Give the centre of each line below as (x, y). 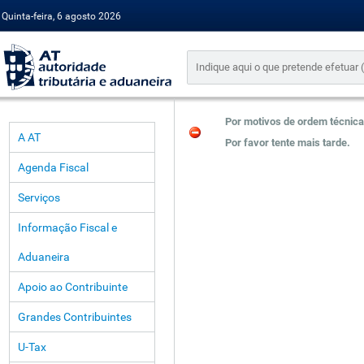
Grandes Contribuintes (75, 317)
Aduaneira (44, 257)
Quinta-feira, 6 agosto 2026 (61, 16)
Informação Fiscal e (67, 227)
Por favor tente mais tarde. (288, 143)
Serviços (39, 197)
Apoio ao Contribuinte (73, 287)
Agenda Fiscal (53, 167)
